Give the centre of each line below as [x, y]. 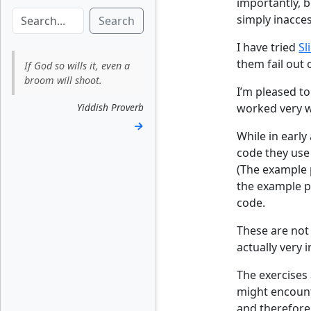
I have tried [268, 47]
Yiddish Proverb [110, 107]
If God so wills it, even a [77, 65]
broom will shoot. [64, 80]
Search [117, 21]
